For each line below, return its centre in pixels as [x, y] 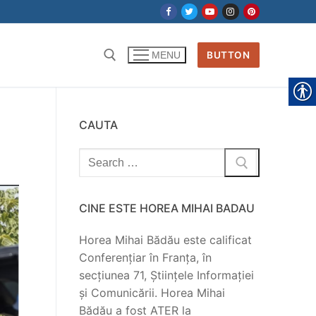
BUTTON [229, 55]
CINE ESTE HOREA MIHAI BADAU [167, 208]
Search [97, 156]
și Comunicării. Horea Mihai [152, 293]
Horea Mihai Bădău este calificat [165, 240]
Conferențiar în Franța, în [145, 258]
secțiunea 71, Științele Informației [166, 275]
